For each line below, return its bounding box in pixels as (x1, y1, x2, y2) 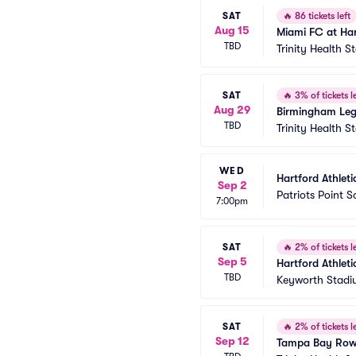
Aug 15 (215, 23, 250, 37)
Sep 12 (215, 334, 250, 347)
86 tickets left (292, 10, 350, 21)
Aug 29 (214, 103, 250, 116)
